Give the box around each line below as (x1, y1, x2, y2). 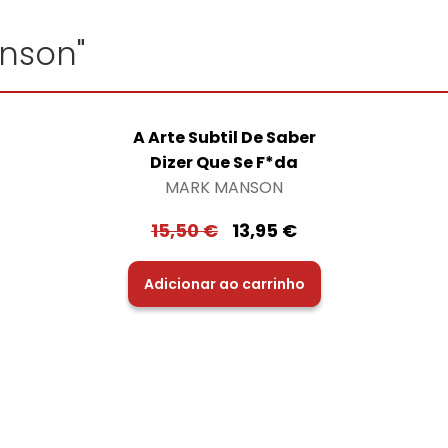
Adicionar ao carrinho (143, 273, 305, 294)
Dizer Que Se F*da (150, 150, 298, 174)
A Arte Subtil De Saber (132, 125, 316, 149)
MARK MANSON (165, 175, 283, 199)
